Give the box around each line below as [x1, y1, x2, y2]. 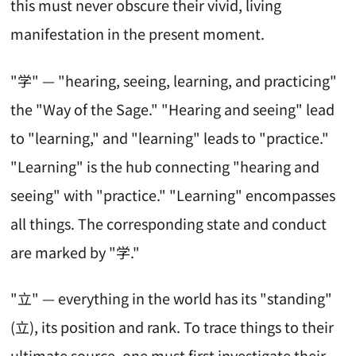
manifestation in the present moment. [10, 23, 265, 44]
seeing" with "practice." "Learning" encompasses [10, 184, 336, 205]
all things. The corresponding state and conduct [10, 212, 327, 234]
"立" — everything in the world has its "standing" [10, 288, 333, 309]
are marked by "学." [10, 241, 141, 262]
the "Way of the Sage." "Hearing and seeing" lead [10, 98, 335, 119]
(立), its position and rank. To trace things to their [10, 316, 335, 338]
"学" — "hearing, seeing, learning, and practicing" [10, 69, 338, 91]
